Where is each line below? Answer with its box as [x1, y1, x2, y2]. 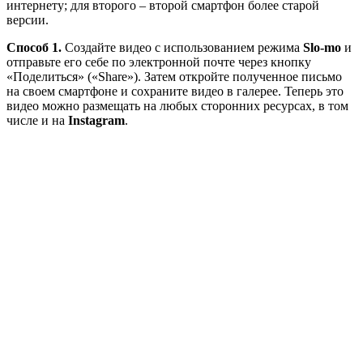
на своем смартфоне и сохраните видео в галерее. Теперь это [6, 84, 344, 99]
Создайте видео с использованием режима [62, 41, 303, 55]
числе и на [6, 113, 68, 128]
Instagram [68, 113, 125, 128]
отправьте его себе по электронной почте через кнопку [6, 55, 311, 70]
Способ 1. [6, 41, 62, 55]
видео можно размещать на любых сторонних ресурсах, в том [6, 99, 348, 113]
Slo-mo [303, 41, 341, 55]
